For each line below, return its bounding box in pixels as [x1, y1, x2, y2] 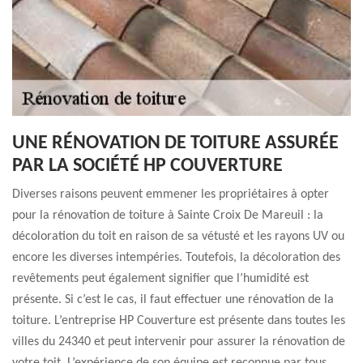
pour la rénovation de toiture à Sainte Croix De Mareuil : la [12, 209, 323, 222]
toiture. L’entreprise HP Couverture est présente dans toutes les [12, 314, 345, 327]
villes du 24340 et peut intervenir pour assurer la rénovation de [12, 335, 345, 348]
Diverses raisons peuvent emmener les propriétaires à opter [12, 188, 329, 201]
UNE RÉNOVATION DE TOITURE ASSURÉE [12, 134, 339, 153]
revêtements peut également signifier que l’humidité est [12, 272, 309, 285]
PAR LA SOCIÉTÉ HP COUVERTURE [12, 156, 283, 176]
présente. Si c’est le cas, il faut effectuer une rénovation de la [12, 293, 334, 306]
